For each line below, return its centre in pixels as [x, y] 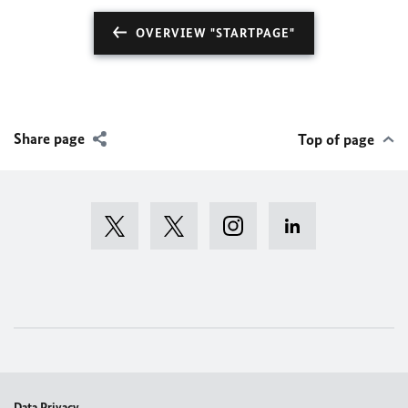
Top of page [336, 139]
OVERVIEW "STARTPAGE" [215, 33]
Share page [49, 138]
